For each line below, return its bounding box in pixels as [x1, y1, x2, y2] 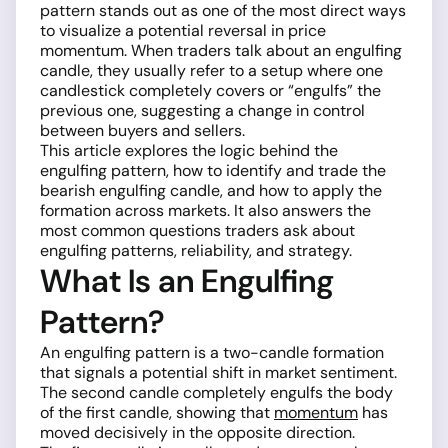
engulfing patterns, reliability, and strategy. [40, 240, 352, 261]
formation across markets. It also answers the [40, 200, 371, 221]
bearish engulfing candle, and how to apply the [40, 180, 382, 201]
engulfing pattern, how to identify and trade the [40, 160, 386, 181]
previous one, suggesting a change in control [40, 100, 365, 121]
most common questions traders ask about [40, 220, 355, 241]
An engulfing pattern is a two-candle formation [40, 342, 384, 363]
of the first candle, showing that [40, 402, 274, 423]
